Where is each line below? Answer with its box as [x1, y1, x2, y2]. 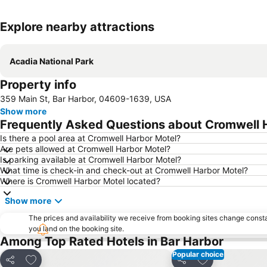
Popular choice [172, 249, 223, 259]
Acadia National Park [10, 55, 94, 66]
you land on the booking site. [29, 223, 124, 233]
